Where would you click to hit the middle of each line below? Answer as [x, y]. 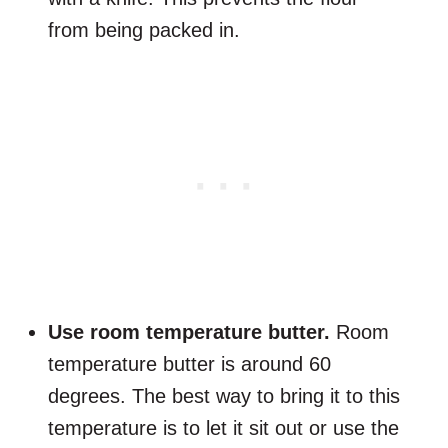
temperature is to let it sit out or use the [223, 428]
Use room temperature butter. [192, 332]
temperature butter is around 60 [189, 364]
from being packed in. [147, 30]
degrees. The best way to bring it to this [224, 396]
